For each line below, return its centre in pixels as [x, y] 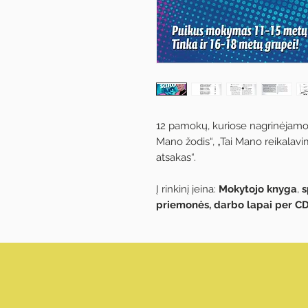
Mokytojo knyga [256, 189]
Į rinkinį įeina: [186, 189]
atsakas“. [176, 158]
